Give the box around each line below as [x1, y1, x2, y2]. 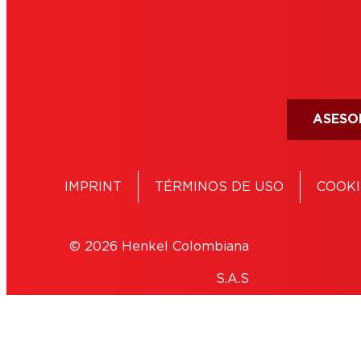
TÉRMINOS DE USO [155, 180, 284, 193]
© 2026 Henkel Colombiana [68, 239, 249, 253]
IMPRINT [64, 180, 122, 193]
